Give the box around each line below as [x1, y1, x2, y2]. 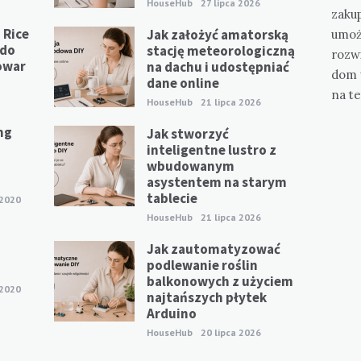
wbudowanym [147, 156, 235, 175]
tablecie [147, 189, 198, 207]
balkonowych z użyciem [147, 272, 294, 290]
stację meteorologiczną [147, 41, 296, 60]
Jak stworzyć [147, 124, 230, 143]
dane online [147, 73, 220, 92]
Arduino [147, 304, 197, 322]
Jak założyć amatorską [147, 25, 289, 44]
